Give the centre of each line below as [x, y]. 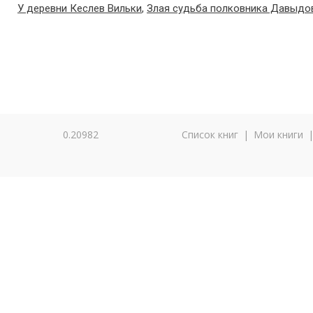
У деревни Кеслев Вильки [80, 8]
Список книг [210, 134]
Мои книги [278, 134]
